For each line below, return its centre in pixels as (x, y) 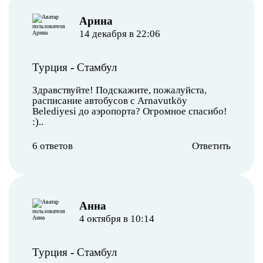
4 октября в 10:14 (117, 218)
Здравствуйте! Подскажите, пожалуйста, (119, 90)
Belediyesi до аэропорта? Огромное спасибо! (130, 111)
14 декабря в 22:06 (119, 33)
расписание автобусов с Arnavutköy (110, 100)
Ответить (211, 146)
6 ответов (53, 146)
